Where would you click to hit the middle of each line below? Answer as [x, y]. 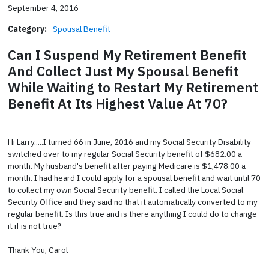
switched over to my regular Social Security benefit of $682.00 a [125, 153]
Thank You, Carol [38, 249]
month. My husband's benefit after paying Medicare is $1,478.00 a [126, 165]
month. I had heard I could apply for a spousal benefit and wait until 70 [134, 177]
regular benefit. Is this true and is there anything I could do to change [132, 213]
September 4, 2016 [43, 8]
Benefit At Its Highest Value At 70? [117, 103]
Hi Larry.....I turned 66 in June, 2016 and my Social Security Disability [129, 141]
